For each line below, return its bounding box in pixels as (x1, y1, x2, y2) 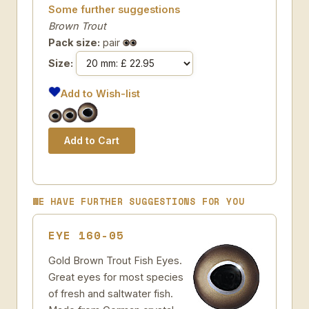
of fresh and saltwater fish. (48, 288, 173, 299)
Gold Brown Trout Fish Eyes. (48, 255, 182, 266)
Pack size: (48, 37, 100, 48)
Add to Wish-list (61, 88, 141, 99)
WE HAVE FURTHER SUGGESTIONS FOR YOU (32, 195, 245, 208)
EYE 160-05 (48, 227, 124, 243)
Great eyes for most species (48, 271, 183, 283)
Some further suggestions (48, 3, 180, 15)
